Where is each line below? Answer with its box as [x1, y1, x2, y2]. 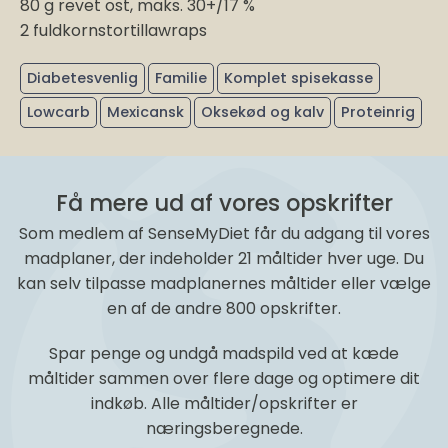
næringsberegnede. [145, 417, 303, 441]
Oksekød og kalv [201, 101, 324, 122]
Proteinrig [341, 101, 415, 122]
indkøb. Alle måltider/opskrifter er [90, 392, 358, 416]
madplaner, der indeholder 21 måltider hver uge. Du [24, 246, 424, 270]
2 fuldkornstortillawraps [20, 18, 207, 42]
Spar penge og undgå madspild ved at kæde [49, 342, 399, 366]
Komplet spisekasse [224, 67, 373, 88]
